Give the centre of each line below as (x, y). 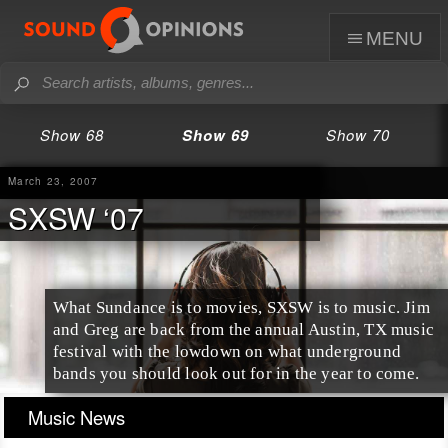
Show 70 (358, 134)
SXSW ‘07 (76, 217)
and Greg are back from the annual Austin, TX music (243, 329)
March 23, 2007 (53, 180)
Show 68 (71, 134)
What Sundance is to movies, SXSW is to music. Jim (241, 307)
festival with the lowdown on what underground (227, 351)
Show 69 (215, 135)
